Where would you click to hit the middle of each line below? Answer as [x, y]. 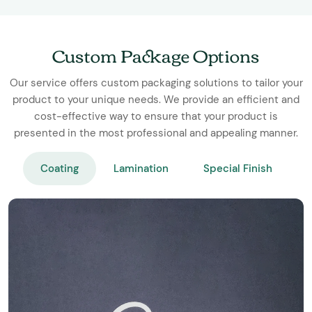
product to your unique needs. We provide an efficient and [156, 100]
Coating [59, 169]
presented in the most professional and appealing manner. [156, 133]
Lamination [141, 169]
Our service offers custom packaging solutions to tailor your [156, 83]
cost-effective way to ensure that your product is [156, 117]
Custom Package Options [156, 55]
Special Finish [237, 169]
